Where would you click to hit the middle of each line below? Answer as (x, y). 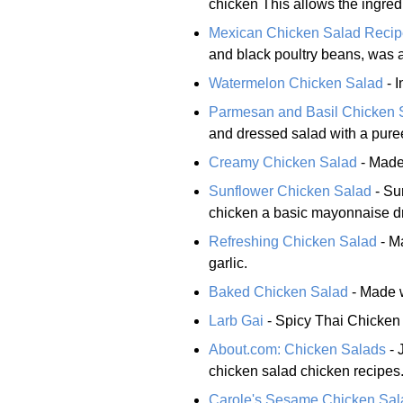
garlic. (228, 263)
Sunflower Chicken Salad (290, 191)
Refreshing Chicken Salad (293, 241)
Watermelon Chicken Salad (296, 83)
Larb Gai (236, 320)
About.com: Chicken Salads (297, 349)
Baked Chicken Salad (278, 291)
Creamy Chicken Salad (283, 162)
